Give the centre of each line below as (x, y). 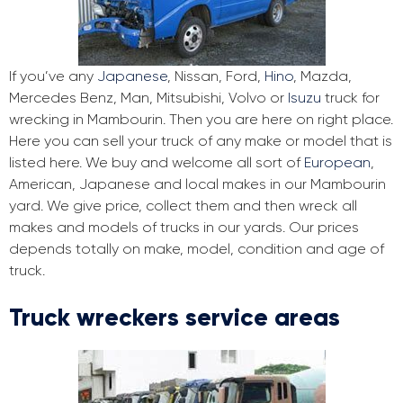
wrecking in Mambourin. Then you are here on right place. (201, 120)
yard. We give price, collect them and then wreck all (183, 206)
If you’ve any (53, 76)
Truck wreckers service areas (175, 318)
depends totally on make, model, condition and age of (197, 249)
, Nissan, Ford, (216, 76)
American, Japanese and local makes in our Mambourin (197, 184)
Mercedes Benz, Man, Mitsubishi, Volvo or (148, 98)
